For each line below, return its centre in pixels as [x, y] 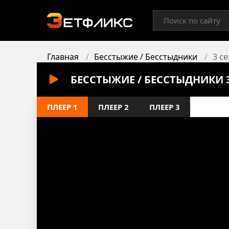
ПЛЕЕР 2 [113, 107]
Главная [63, 57]
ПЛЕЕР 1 [62, 107]
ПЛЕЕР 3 [165, 107]
